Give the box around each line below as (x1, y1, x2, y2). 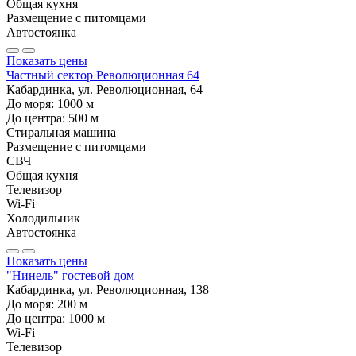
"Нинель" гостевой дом (6, 268, 134, 282)
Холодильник (6, 211, 80, 225)
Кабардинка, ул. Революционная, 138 (6, 282, 209, 296)
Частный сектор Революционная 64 (6, 68, 199, 82)
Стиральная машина (6, 125, 116, 139)
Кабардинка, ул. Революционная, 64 (6, 82, 203, 96)
